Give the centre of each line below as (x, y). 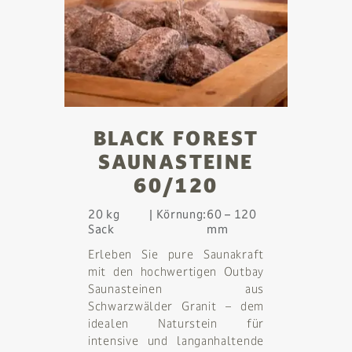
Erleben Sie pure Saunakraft (176, 254)
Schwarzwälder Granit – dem (176, 306)
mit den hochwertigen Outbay (176, 271)
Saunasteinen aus (176, 288)
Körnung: (181, 214)
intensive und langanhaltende (176, 340)
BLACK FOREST (176, 138)
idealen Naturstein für (176, 323)
